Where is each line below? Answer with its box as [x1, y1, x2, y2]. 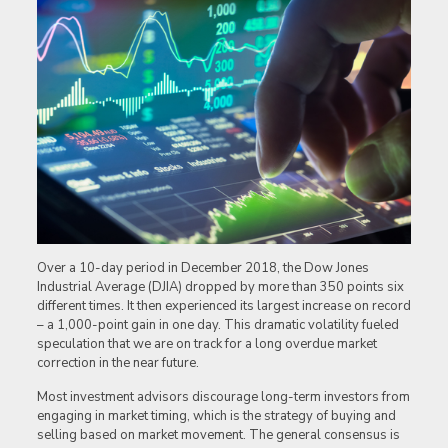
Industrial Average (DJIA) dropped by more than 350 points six [36, 278, 404, 297]
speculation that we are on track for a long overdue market [36, 335, 377, 354]
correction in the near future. [36, 354, 199, 373]
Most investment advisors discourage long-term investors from [36, 388, 410, 407]
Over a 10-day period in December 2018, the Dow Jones [36, 259, 369, 278]
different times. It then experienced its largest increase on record [36, 297, 411, 316]
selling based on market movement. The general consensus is [36, 426, 400, 445]
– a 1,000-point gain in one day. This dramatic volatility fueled [36, 316, 399, 335]
